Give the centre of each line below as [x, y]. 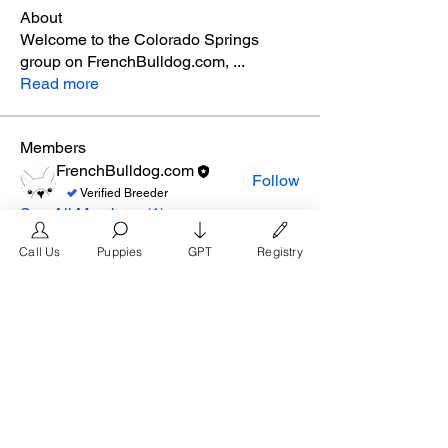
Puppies [120, 251]
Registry [280, 251]
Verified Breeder [124, 193]
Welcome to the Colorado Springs [139, 39]
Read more [59, 83]
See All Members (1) [92, 213]
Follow [276, 180]
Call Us [40, 251]
